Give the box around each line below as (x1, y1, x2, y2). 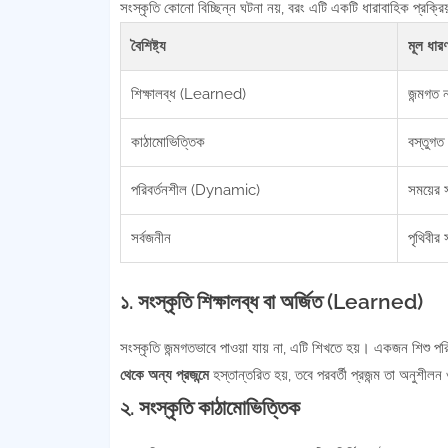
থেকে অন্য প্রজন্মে (119, 366, 209, 384)
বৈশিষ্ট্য (130, 37, 166, 55)
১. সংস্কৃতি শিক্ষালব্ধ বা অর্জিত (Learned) (119, 289, 423, 314)
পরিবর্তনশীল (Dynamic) (130, 181, 260, 199)
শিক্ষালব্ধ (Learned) (130, 85, 246, 103)
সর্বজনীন (130, 229, 171, 247)
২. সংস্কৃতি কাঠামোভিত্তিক (119, 395, 300, 420)
